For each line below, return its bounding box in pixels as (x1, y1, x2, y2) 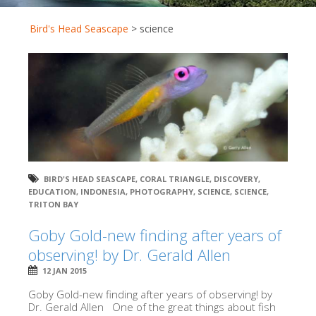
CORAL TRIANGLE (140, 173, 209, 184)
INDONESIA (80, 186, 126, 197)
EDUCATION (28, 186, 76, 197)
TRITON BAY (28, 198, 78, 209)
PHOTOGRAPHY (130, 186, 193, 197)
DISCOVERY (214, 173, 258, 184)
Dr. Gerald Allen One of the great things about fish (28, 299, 276, 314)
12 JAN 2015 (42, 265, 87, 276)
